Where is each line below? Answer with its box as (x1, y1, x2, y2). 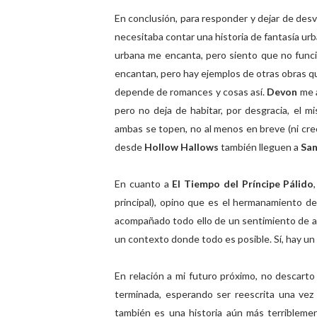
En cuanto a (115, 178, 173, 190)
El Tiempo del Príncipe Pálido (172, 178, 314, 190)
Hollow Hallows (144, 141, 219, 153)
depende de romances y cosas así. (115, 86, 267, 98)
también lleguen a (219, 141, 301, 153)
